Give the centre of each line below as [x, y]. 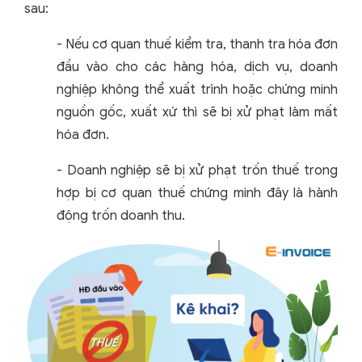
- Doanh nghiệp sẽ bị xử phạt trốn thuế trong [197, 170]
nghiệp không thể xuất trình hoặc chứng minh [197, 90]
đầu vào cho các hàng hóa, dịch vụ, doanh [197, 67]
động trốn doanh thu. [122, 216]
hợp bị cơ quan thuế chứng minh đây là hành [197, 193]
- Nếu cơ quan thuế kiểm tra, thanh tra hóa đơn [197, 44]
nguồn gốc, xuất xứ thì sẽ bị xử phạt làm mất [197, 112]
